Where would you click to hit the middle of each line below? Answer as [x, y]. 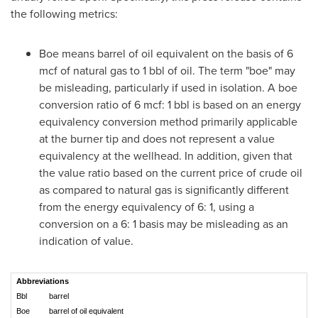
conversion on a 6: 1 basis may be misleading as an [164, 224]
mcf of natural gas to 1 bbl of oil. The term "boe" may [167, 70]
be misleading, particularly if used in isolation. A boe [168, 87]
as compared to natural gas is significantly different [164, 190]
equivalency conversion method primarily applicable [168, 121]
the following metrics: [64, 13]
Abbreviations [42, 281]
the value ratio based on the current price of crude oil [171, 172]
